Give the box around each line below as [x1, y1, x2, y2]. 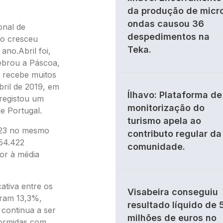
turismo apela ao [127, 115, 201, 126]
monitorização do [127, 103, 205, 113]
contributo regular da [127, 128, 222, 139]
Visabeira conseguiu [127, 187, 218, 197]
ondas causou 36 [127, 18, 204, 29]
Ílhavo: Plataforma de [127, 90, 222, 100]
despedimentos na [127, 31, 210, 42]
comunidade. [127, 141, 185, 152]
